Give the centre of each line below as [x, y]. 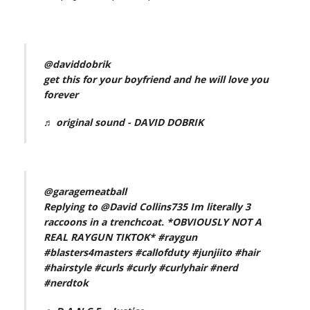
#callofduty [162, 253]
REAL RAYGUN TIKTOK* [101, 237]
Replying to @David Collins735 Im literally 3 [147, 207]
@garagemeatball [85, 192]
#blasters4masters [88, 253]
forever [61, 94]
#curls [109, 268]
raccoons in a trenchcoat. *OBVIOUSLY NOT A [153, 222]
